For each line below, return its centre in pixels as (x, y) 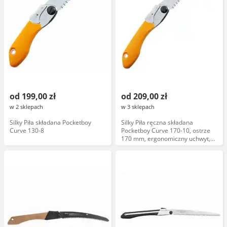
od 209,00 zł (144, 96)
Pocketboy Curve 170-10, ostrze (166, 130)
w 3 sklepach (138, 107)
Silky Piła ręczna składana (157, 122)
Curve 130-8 (27, 130)
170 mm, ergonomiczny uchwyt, (166, 139)
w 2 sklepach (26, 107)
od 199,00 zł (33, 96)
